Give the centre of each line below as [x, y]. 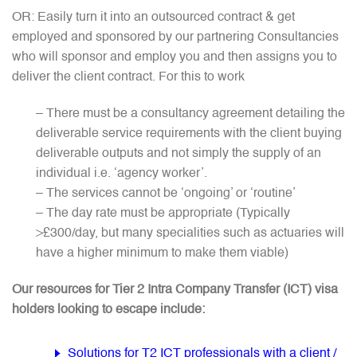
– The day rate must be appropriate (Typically [163, 214]
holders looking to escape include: [108, 310]
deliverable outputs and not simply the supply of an [178, 154]
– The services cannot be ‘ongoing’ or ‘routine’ [166, 194]
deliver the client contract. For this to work [128, 78]
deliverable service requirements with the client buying [189, 134]
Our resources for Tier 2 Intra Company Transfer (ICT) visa [175, 290]
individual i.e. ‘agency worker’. [122, 174]
